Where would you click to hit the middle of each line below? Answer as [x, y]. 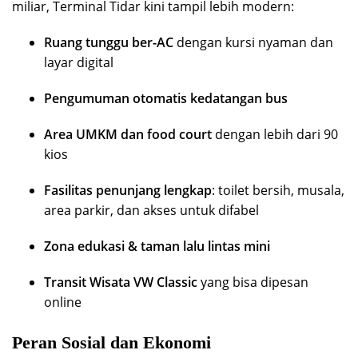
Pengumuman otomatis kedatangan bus [166, 98]
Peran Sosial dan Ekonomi [111, 342]
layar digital [79, 62]
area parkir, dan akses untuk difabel [151, 210]
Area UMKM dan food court [128, 134]
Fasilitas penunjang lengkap [128, 190]
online [63, 302]
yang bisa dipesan [253, 282]
